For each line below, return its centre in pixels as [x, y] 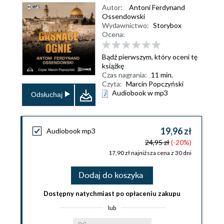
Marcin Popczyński [155, 83]
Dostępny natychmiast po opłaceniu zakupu [112, 193]
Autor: [112, 7]
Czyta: [112, 83]
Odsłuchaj [46, 94]
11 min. [162, 74]
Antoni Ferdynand [157, 7]
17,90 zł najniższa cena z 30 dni [150, 153]
